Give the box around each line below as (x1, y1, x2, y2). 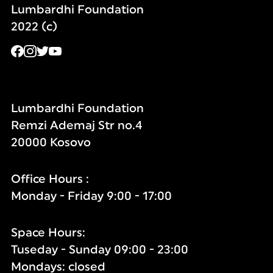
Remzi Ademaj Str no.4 (10, 119, 143, 132)
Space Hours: (10, 227, 85, 239)
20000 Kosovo (10, 136, 91, 149)
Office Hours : (10, 173, 89, 186)
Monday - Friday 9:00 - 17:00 (10, 190, 172, 203)
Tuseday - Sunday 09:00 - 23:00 (10, 244, 188, 257)
